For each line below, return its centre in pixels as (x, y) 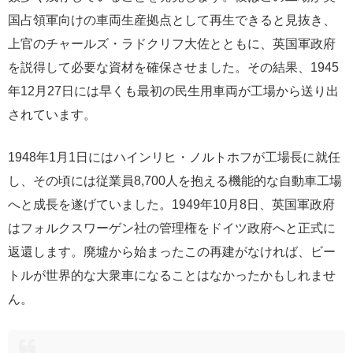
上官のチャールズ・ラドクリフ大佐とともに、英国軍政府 (172, 43)
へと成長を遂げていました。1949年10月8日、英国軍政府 (171, 204)
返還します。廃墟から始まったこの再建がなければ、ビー (172, 251)
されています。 (52, 114)
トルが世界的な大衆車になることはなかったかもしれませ (172, 275)
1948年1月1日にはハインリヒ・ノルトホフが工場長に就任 (174, 156)
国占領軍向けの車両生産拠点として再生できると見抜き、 (172, 19)
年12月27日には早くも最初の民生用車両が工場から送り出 (173, 90)
